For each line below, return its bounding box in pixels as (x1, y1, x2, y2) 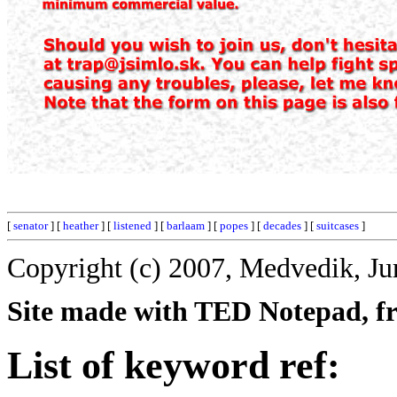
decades (263, 219, 301, 232)
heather (63, 219, 98, 232)
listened (113, 219, 152, 232)
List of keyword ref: (7, 343, 340, 387)
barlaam (167, 219, 205, 232)
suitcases (316, 219, 359, 232)
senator (13, 219, 48, 232)
